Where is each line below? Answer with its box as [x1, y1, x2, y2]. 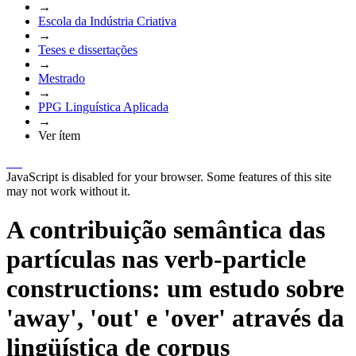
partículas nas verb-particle [6, 245, 306, 274]
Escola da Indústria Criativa [38, 14, 176, 28]
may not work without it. [6, 184, 130, 198]
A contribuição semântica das [6, 215, 325, 245]
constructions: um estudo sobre [6, 274, 344, 304]
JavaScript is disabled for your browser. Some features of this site [6, 169, 331, 184]
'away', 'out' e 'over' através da [6, 304, 344, 333]
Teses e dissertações [38, 42, 137, 56]
